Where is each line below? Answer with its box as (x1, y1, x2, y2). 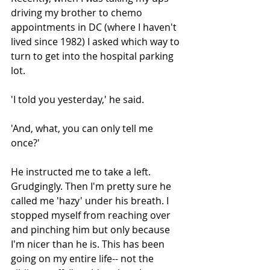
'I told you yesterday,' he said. (11, 92, 146, 106)
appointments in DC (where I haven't (11, 20, 179, 34)
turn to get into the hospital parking (11, 49, 176, 63)
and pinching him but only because (11, 222, 172, 236)
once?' (11, 136, 40, 149)
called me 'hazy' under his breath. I (11, 193, 171, 207)
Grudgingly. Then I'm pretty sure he (11, 179, 174, 193)
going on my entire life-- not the (11, 251, 156, 265)
